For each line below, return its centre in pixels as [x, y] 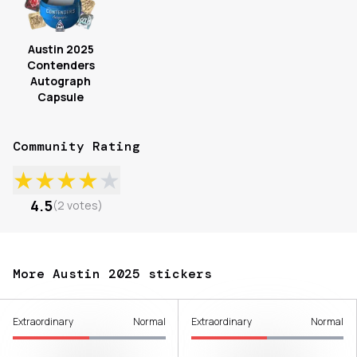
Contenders [61, 65]
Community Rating [76, 147]
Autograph [61, 81]
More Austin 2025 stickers [112, 274]
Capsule [61, 97]
